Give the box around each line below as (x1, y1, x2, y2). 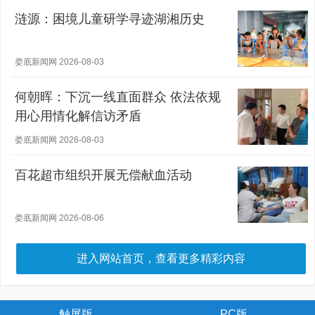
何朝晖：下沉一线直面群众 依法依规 (15, 90, 221, 104)
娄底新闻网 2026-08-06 (15, 213, 104, 223)
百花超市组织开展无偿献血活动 (15, 168, 192, 182)
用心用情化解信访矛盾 (15, 109, 141, 123)
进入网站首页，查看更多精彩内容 (77, 252, 245, 264)
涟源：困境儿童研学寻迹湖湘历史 (15, 12, 205, 26)
